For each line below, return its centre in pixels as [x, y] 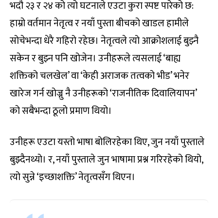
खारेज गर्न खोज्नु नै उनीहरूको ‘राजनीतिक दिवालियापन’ [103, 94]
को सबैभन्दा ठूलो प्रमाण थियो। [61, 111]
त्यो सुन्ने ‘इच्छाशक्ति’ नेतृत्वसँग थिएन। [73, 177]
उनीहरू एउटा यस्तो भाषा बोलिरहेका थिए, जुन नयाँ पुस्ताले [107, 142]
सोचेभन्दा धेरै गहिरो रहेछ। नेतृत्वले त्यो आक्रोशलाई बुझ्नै [104, 41]
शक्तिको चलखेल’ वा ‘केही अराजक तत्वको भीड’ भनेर [100, 76]
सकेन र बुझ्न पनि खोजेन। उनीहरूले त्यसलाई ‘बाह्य [95, 59]
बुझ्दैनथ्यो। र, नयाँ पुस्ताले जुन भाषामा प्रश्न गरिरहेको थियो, [106, 160]
